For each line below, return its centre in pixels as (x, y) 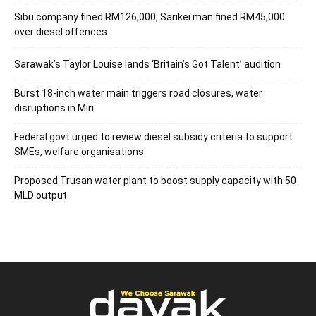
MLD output (41, 195)
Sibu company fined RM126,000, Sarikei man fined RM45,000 (150, 17)
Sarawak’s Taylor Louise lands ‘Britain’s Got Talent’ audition (147, 64)
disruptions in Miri (54, 108)
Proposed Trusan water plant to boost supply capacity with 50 (155, 180)
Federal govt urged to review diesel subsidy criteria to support (153, 136)
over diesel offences (61, 31)
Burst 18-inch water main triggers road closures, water (138, 93)
